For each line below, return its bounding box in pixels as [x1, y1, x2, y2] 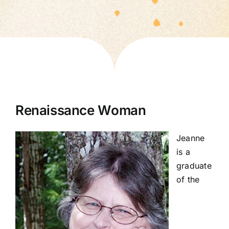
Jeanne [176, 133, 205, 143]
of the [176, 174, 200, 185]
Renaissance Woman [15, 102, 146, 118]
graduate [176, 161, 212, 171]
